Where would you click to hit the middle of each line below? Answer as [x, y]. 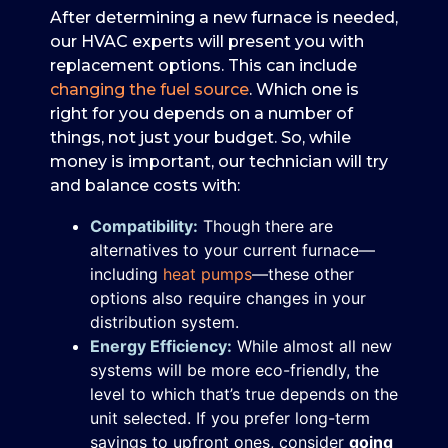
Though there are [265, 225]
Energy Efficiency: [161, 345]
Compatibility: [144, 225]
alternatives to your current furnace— [232, 249]
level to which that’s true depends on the [244, 393]
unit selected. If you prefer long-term [230, 417]
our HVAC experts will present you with [207, 41]
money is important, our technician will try [219, 161]
